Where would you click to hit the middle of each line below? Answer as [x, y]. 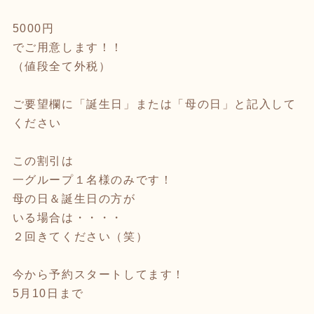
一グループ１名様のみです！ [93, 179]
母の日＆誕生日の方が [74, 198]
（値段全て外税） [62, 66]
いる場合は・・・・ [68, 217]
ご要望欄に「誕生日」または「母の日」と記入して [154, 104]
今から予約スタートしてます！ [98, 274]
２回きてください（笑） [80, 236]
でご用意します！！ [68, 47]
